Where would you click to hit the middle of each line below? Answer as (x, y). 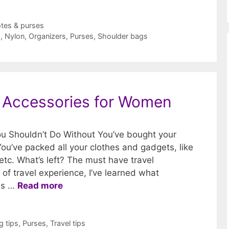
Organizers (48, 36)
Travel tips (68, 223)
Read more (40, 185)
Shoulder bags (123, 36)
